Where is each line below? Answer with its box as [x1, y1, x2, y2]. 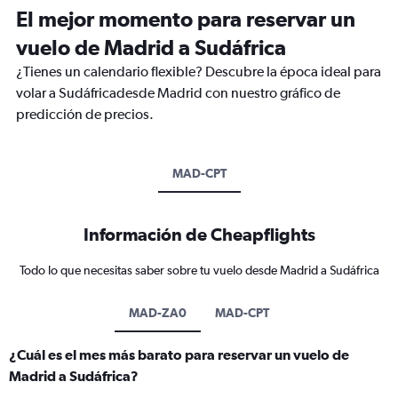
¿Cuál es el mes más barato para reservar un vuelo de [9, 346, 349, 363]
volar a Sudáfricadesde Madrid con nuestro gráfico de [16, 84, 340, 102]
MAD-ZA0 [129, 306, 187, 321]
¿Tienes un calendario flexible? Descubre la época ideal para [16, 63, 381, 81]
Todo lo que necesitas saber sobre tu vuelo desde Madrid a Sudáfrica [19, 263, 379, 278]
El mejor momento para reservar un [16, 6, 355, 32]
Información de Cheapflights [83, 224, 315, 245]
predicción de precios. [16, 106, 154, 123]
